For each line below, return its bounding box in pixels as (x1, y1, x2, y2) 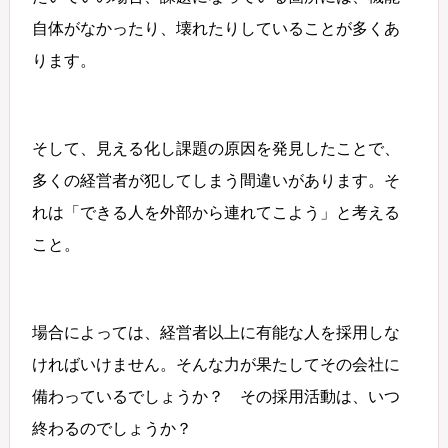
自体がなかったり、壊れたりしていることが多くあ (32, 19, 401, 37)
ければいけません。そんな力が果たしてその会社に (32, 355, 401, 373)
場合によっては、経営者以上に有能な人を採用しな (32, 323, 401, 341)
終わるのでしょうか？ (32, 419, 193, 437)
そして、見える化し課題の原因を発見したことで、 (32, 139, 401, 157)
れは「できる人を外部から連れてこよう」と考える (32, 203, 401, 221)
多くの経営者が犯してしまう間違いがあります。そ (32, 171, 401, 189)
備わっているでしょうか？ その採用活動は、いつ (32, 387, 401, 405)
